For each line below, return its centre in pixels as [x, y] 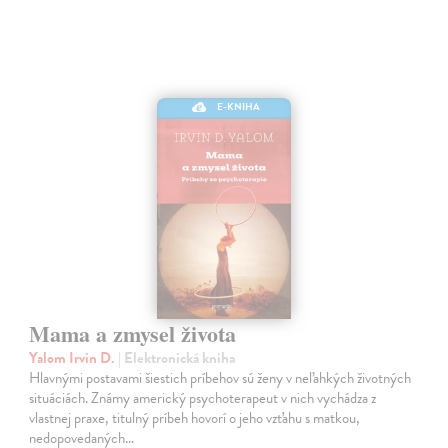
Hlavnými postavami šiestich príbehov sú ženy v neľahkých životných [220, 378]
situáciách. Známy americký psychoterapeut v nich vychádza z [203, 398]
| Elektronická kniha [177, 358]
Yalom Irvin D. [74, 358]
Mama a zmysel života [133, 334]
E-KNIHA [239, 107]
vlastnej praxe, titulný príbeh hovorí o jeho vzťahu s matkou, [195, 418]
